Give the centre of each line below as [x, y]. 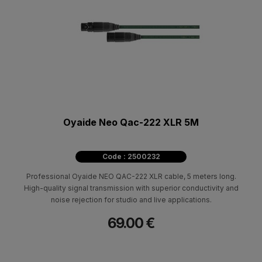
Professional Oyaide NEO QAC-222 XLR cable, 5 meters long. [131, 176]
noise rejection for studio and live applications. [131, 199]
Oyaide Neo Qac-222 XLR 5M [131, 122]
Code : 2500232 [131, 156]
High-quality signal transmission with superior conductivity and [131, 188]
